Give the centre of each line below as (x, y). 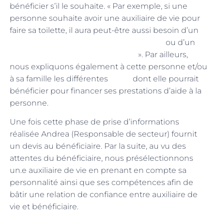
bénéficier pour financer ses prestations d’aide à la (106, 91)
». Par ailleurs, (163, 54)
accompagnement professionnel (74, 54)
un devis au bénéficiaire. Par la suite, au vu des (98, 146)
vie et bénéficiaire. (44, 207)
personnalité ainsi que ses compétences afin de (101, 183)
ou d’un (179, 42)
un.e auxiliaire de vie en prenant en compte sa (98, 170)
